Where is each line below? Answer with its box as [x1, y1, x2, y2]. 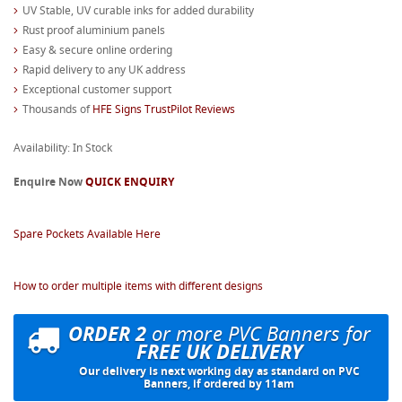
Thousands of [22, 101, 92, 117]
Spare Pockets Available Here [13, 226, 161, 241]
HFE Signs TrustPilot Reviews [92, 101, 235, 117]
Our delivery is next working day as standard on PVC [78, 363, 360, 379]
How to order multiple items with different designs [13, 278, 263, 293]
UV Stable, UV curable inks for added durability [22, 3, 254, 18]
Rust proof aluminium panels [22, 22, 165, 38]
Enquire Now [13, 174, 85, 189]
